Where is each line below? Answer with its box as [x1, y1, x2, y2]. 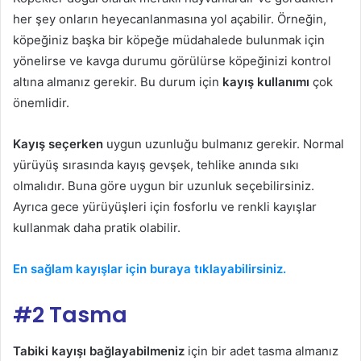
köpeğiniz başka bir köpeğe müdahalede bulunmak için [13, 32, 325, 48]
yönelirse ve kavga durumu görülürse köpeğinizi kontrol [13, 53, 331, 69]
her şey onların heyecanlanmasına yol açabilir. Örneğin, [13, 11, 326, 27]
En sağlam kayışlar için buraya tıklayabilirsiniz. [13, 261, 286, 277]
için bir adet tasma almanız [185, 342, 338, 359]
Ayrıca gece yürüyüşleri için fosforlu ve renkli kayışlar [13, 199, 317, 215]
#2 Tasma [13, 300, 127, 330]
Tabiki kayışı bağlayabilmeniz [13, 342, 185, 359]
